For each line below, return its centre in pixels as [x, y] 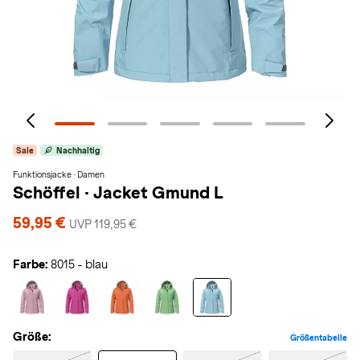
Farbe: [31, 264]
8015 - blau [79, 264]
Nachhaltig [78, 150]
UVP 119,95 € [103, 224]
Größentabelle [319, 337]
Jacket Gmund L [158, 192]
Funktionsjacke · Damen [59, 174]
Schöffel [49, 192]
